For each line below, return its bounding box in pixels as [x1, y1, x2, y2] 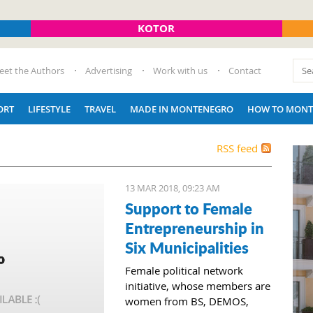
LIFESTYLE [28, 102, 71, 115]
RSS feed [217, 141, 258, 155]
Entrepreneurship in [125, 217, 264, 239]
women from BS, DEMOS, [125, 294, 249, 308]
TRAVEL [85, 102, 116, 115]
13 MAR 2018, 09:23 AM [125, 182, 220, 194]
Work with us [153, 64, 208, 77]
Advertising [85, 64, 132, 77]
